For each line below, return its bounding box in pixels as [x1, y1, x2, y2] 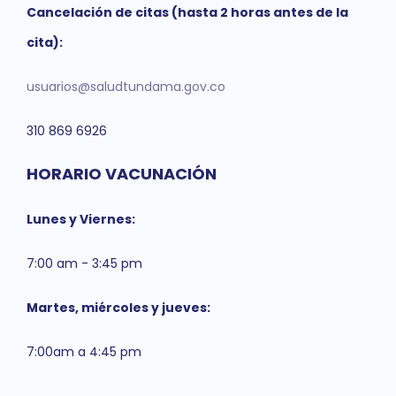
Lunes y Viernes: [27, 210, 135, 228]
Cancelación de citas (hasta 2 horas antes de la [27, 4, 348, 21]
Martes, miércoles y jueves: [27, 299, 210, 316]
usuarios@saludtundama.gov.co [27, 78, 225, 95]
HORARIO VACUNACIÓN [27, 163, 217, 185]
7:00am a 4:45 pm [27, 343, 141, 361]
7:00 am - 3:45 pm [27, 255, 142, 272]
